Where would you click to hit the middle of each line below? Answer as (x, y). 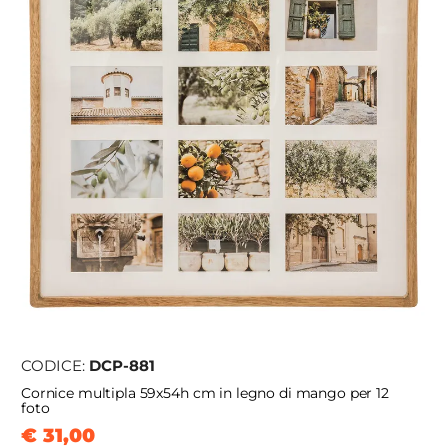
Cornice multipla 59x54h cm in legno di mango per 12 (205, 393)
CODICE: (55, 366)
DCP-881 (122, 366)
